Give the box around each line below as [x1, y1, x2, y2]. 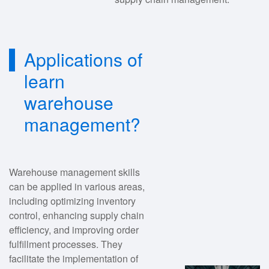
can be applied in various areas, [9, 179, 145, 193]
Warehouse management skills [9, 165, 140, 179]
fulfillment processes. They [9, 237, 122, 251]
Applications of [24, 46, 142, 72]
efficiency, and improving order [9, 222, 139, 237]
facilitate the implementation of [9, 251, 138, 265]
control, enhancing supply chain [9, 208, 144, 222]
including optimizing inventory [9, 193, 136, 208]
